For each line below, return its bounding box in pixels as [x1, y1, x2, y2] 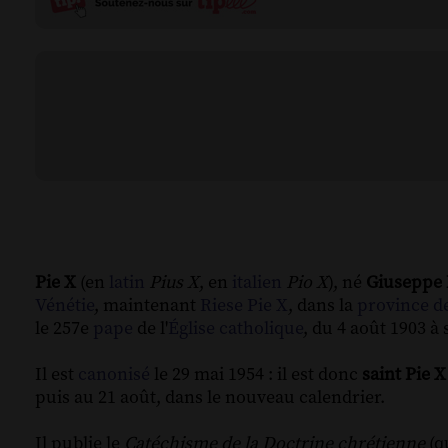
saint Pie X [362, 363, 446, 387]
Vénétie [35, 294, 94, 318]
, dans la [288, 294, 357, 318]
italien [232, 271, 282, 295]
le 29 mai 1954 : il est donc [150, 363, 362, 387]
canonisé [78, 363, 150, 387]
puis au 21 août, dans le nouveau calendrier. [35, 386, 385, 410]
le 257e [35, 317, 93, 341]
